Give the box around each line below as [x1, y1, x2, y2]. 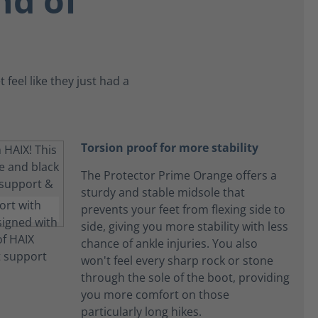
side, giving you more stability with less [81, 219, 288, 234]
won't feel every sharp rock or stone [81, 253, 273, 268]
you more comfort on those [81, 287, 229, 302]
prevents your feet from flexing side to [81, 202, 285, 217]
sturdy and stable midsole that [81, 185, 245, 200]
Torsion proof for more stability [81, 140, 258, 155]
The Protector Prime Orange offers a [81, 168, 277, 183]
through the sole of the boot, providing [81, 270, 290, 285]
